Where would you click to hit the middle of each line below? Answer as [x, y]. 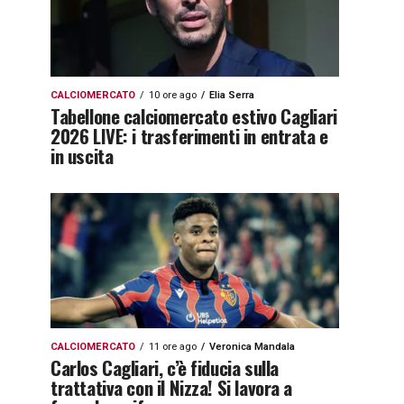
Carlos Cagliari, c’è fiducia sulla [165, 367]
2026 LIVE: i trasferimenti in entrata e [189, 136]
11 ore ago [173, 347]
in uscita [82, 156]
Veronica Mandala [252, 347]
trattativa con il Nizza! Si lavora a [172, 387]
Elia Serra [232, 95]
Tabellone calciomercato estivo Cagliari [194, 116]
